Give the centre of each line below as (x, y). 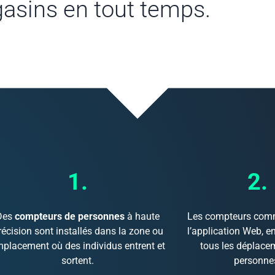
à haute (142, 217)
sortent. (78, 261)
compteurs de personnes (70, 217)
